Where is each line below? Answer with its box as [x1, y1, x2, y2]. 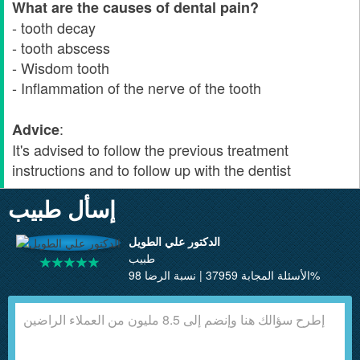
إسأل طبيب [8, 192, 116, 225]
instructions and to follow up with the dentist [12, 159, 291, 180]
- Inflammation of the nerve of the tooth [12, 77, 261, 98]
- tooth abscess [12, 37, 110, 58]
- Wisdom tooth [12, 57, 109, 78]
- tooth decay [12, 17, 96, 38]
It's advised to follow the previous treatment [12, 139, 288, 160]
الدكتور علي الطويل [129, 233, 220, 249]
